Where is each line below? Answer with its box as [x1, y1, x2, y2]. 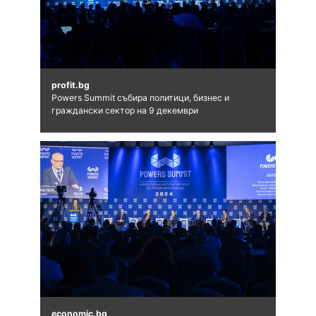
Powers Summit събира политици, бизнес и [51, 92, 229, 104]
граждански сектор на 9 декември [51, 105, 198, 116]
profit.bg [51, 80, 90, 91]
